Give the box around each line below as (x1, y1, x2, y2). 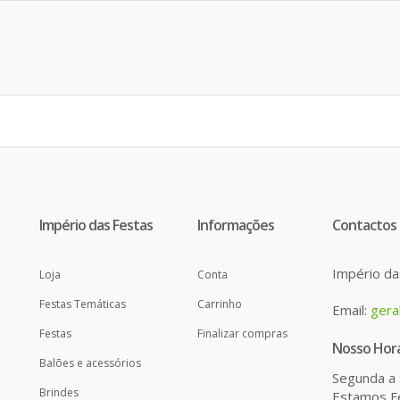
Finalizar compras (197, 326, 287, 342)
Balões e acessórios (39, 355, 141, 371)
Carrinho (197, 296, 242, 312)
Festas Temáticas (39, 296, 126, 312)
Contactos (332, 215, 396, 236)
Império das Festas (39, 215, 153, 236)
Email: (332, 301, 371, 320)
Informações (197, 215, 274, 236)
